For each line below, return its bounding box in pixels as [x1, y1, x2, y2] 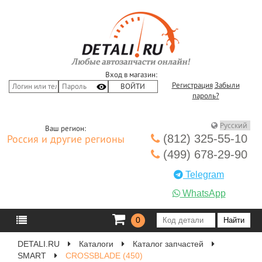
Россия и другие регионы [6, 133, 125, 146]
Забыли [214, 81, 240, 90]
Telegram [183, 170, 224, 180]
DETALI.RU [18, 239, 60, 249]
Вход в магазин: [105, 70, 157, 80]
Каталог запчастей [133, 239, 204, 249]
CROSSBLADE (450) [65, 251, 143, 260]
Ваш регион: [45, 124, 86, 133]
